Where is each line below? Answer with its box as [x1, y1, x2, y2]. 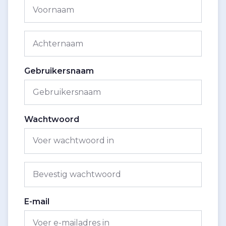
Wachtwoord [24, 115, 79, 125]
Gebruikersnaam [24, 66, 94, 76]
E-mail [24, 196, 49, 206]
